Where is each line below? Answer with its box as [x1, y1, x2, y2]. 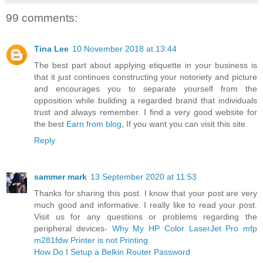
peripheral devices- [34, 223, 112, 233]
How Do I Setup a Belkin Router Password [34, 247, 190, 257]
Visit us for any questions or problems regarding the [34, 211, 257, 221]
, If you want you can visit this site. [122, 119, 248, 129]
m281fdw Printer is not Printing [34, 235, 148, 245]
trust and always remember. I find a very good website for [34, 107, 257, 117]
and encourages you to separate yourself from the [34, 83, 257, 93]
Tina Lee [34, 43, 69, 53]
